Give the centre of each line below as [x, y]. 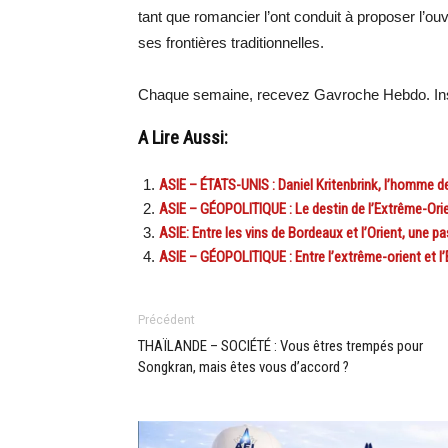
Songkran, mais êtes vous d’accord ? [243, 366]
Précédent [166, 319]
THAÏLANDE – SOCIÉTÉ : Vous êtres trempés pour [280, 345]
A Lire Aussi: [183, 137]
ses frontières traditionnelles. [231, 42]
